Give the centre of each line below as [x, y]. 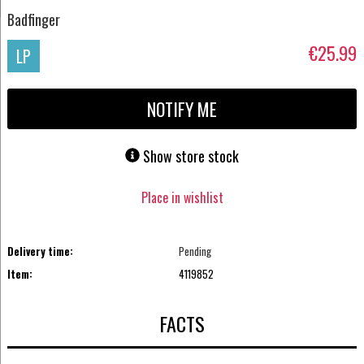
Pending [195, 251]
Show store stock [191, 156]
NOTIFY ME [182, 109]
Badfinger [33, 19]
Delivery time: [40, 251]
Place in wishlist [182, 197]
